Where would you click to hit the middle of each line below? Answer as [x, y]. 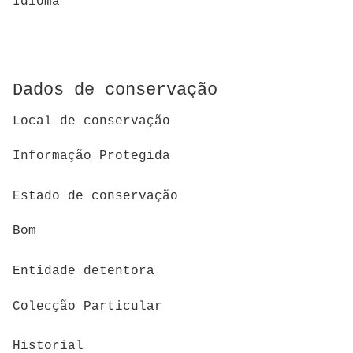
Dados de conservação [115, 90]
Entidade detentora [84, 271]
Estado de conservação [95, 196]
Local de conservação [91, 121]
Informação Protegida [91, 156]
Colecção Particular [87, 306]
